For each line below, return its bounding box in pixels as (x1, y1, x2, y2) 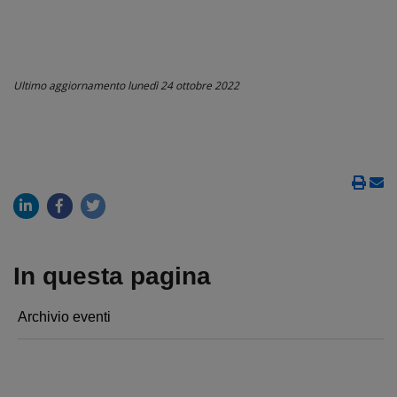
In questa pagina (13, 261, 211, 290)
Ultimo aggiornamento (13, 77, 128, 93)
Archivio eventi (18, 308, 111, 324)
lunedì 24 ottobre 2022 (128, 77, 239, 93)
